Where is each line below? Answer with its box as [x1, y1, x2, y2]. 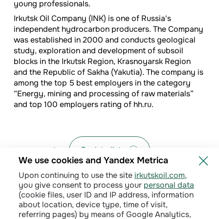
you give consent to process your [19, 180, 144, 190]
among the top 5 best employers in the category [14, 78, 191, 88]
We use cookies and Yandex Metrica [19, 155, 168, 166]
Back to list [81, 145, 121, 155]
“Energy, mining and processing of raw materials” [14, 88, 194, 99]
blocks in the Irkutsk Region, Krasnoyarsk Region [14, 56, 191, 67]
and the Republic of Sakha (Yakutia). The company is [14, 67, 203, 78]
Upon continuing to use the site [19, 170, 134, 180]
